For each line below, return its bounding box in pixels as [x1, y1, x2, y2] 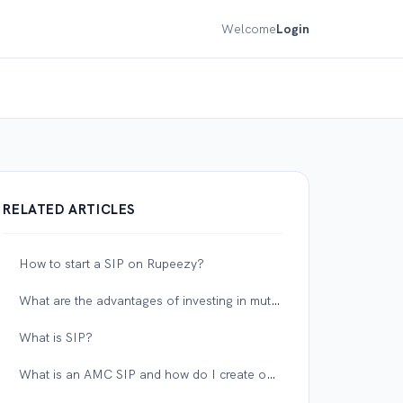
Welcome [221, 20, 276, 37]
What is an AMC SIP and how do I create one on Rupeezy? [266, 366, 277, 382]
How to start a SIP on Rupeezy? [19, 255, 205, 272]
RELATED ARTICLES [3, 201, 137, 219]
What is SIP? [19, 329, 94, 345]
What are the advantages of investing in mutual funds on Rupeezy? [271, 292, 282, 309]
